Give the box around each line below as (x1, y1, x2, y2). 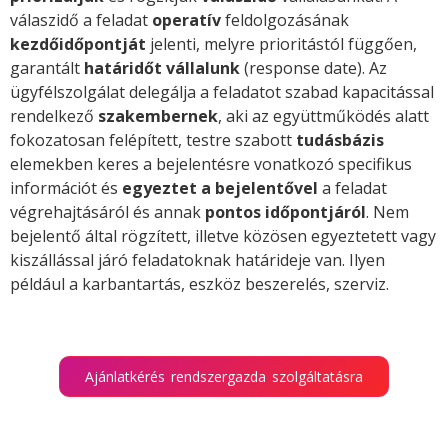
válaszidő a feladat (10, 9, 152, 32)
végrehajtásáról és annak (10, 201, 205, 224)
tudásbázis (296, 129, 384, 152)
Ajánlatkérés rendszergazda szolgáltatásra (85, 367, 363, 387)
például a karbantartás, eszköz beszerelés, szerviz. (10, 273, 389, 296)
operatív (152, 9, 221, 32)
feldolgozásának (221, 9, 349, 32)
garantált (10, 57, 84, 80)
